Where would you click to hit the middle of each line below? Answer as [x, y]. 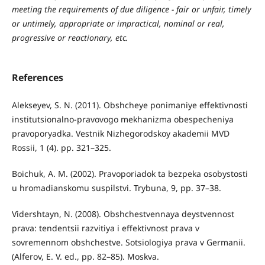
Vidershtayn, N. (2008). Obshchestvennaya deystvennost [123, 214]
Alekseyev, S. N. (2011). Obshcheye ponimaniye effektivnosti [130, 105]
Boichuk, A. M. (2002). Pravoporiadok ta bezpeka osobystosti [130, 174]
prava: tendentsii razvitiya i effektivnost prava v [105, 228]
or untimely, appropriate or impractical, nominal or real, [118, 24]
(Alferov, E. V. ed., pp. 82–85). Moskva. [85, 257]
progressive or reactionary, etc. [70, 38]
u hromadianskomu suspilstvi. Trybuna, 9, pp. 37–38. [116, 188]
